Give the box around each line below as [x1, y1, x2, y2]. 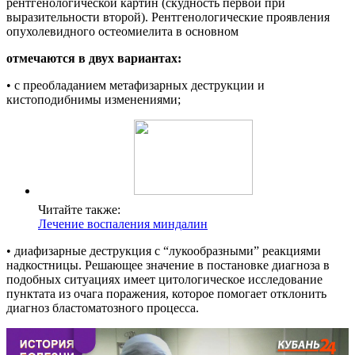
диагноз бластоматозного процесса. [6, 301, 199, 315]
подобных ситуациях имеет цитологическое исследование [6, 273, 323, 287]
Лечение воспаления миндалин [38, 217, 208, 231]
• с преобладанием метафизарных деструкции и [6, 78, 265, 93]
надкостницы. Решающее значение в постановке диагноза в [6, 258, 330, 273]
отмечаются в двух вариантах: [6, 52, 181, 66]
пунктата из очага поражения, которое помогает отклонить [6, 287, 326, 301]
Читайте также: [38, 203, 120, 217]
